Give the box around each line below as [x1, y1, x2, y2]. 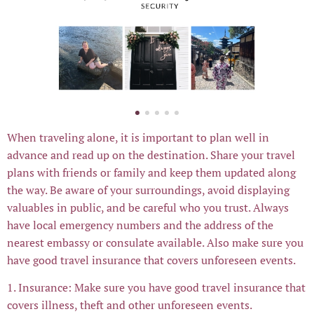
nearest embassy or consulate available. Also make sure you [7, 234, 303, 250]
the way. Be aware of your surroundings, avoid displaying [7, 182, 289, 198]
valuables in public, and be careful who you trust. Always [7, 199, 289, 215]
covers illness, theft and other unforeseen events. [7, 296, 252, 313]
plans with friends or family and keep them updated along [7, 164, 296, 180]
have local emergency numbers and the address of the [7, 217, 273, 233]
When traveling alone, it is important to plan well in [7, 129, 269, 145]
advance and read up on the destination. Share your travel [7, 146, 295, 163]
